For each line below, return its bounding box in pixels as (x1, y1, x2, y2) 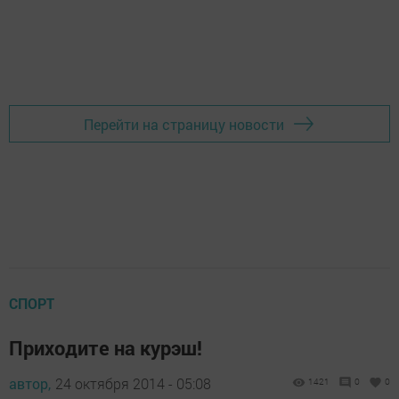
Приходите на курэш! (9, 335, 202, 361)
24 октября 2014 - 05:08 (55, 374, 211, 393)
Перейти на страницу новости (84, 114, 284, 134)
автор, (9, 374, 51, 393)
